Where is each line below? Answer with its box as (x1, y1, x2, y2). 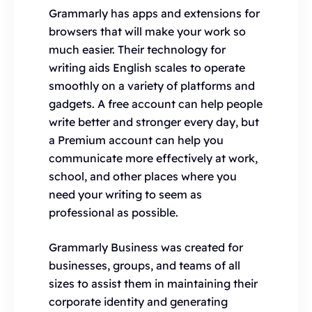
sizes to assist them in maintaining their (49, 276, 258, 290)
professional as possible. (49, 205, 178, 219)
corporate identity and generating (49, 294, 228, 309)
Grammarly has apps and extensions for (49, 6, 260, 20)
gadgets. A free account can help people (49, 96, 263, 111)
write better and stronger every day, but (49, 114, 259, 129)
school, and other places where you (49, 169, 237, 183)
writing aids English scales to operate (49, 60, 245, 75)
